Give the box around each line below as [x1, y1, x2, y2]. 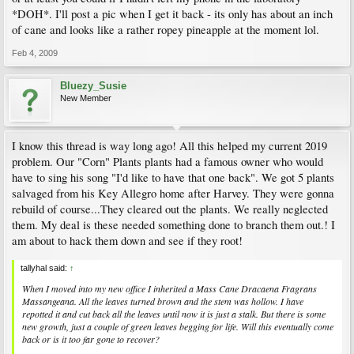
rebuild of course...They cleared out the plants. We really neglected [12, 201, 328, 217]
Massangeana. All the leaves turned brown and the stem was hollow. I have [22, 295, 303, 308]
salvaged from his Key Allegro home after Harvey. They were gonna [12, 185, 334, 201]
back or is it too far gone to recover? [22, 333, 160, 346]
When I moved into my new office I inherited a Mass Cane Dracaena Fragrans [22, 282, 317, 296]
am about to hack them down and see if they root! [12, 232, 243, 248]
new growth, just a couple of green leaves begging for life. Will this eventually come [22, 320, 333, 333]
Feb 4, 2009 [12, 47, 58, 58]
